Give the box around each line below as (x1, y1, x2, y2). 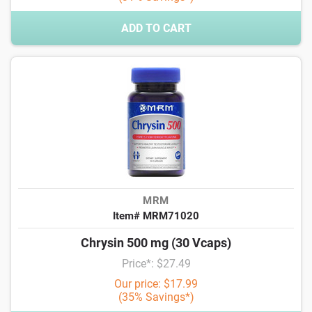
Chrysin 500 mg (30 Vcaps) (81, 235, 231, 251)
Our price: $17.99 (114, 277, 198, 291)
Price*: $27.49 (121, 257, 191, 271)
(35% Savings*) (118, 290, 194, 304)
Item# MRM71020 (113, 210, 199, 223)
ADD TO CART (120, 22, 192, 36)
